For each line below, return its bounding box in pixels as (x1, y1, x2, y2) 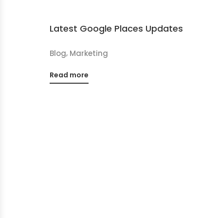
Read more (50, 70, 89, 80)
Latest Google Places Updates (50, 22, 183, 35)
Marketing (70, 48, 108, 58)
